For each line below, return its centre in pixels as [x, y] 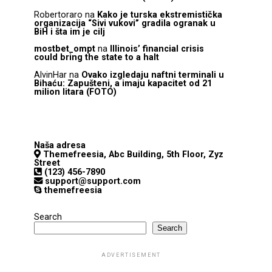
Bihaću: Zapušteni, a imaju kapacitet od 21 [123, 83]
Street [47, 163]
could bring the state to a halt [97, 58]
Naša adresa [60, 145]
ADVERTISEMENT [131, 255]
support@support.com [92, 181]
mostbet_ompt [65, 49]
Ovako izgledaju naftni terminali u [153, 75]
